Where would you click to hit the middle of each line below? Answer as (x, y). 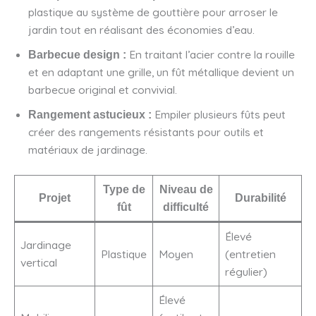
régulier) (246, 271)
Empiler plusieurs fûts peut (219, 114)
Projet (55, 197)
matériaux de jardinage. (88, 149)
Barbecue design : (77, 54)
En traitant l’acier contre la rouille (211, 54)
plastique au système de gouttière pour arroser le (153, 12)
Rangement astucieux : (90, 114)
